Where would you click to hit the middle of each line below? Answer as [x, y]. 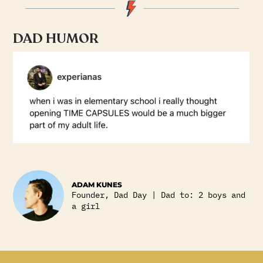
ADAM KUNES [97, 184]
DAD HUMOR [56, 39]
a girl [86, 206]
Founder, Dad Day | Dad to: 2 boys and [159, 195]
